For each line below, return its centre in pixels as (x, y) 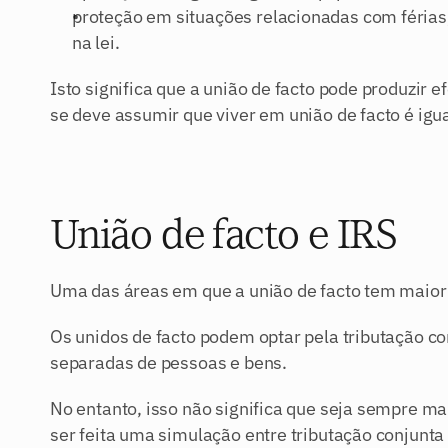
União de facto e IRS (223, 236)
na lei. (96, 42)
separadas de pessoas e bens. (168, 362)
